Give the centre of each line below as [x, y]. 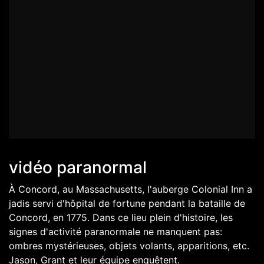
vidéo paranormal [78, 168]
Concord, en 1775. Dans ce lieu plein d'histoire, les [121, 218]
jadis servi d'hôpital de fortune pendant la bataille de [127, 204]
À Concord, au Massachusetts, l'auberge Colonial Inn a [131, 189]
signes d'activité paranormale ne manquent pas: [115, 232]
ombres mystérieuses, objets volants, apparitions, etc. [129, 246]
